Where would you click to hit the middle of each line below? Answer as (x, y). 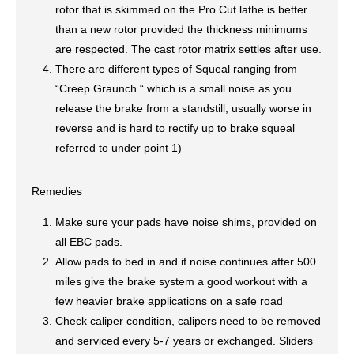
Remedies (57, 191)
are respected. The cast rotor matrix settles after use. (188, 49)
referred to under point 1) (119, 148)
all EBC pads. (89, 242)
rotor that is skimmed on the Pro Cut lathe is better (181, 9)
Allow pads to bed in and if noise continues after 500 (186, 262)
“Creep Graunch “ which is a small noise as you (173, 88)
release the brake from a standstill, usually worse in (183, 108)
